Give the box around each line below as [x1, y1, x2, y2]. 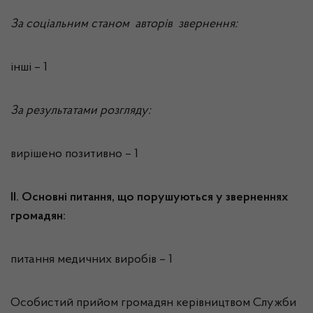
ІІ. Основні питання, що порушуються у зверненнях [10, 191, 288, 204]
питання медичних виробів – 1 [10, 254, 173, 266]
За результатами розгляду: [10, 105, 151, 117]
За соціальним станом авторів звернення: [10, 18, 238, 31]
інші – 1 [10, 61, 48, 74]
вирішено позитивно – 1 [10, 148, 138, 161]
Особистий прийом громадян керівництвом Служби [10, 297, 296, 310]
